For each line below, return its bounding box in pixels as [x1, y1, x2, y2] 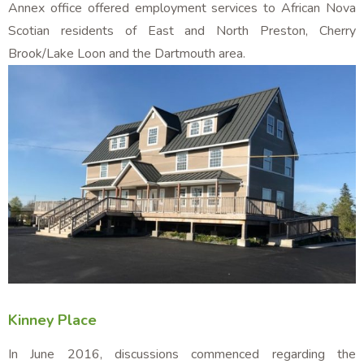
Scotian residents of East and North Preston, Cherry [8, 22, 356, 41]
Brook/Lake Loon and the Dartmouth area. [8, 45, 245, 63]
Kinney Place [8, 310, 97, 330]
